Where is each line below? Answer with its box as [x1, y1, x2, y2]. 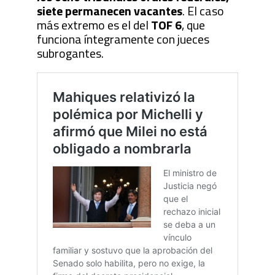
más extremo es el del [36, 15, 151, 34]
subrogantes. [36, 43, 104, 63]
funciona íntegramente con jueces [36, 29, 209, 48]
